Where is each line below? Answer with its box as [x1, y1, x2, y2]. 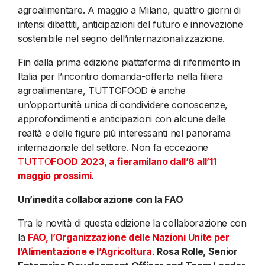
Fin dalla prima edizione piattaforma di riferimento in [18, 56, 240, 68]
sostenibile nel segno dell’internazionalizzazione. [18, 32, 225, 44]
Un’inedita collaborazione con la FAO [18, 193, 183, 205]
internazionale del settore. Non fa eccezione [18, 141, 208, 153]
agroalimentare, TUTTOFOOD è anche [18, 84, 186, 96]
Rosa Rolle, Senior [157, 245, 238, 257]
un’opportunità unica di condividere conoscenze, [18, 98, 228, 111]
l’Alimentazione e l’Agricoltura [18, 245, 153, 257]
